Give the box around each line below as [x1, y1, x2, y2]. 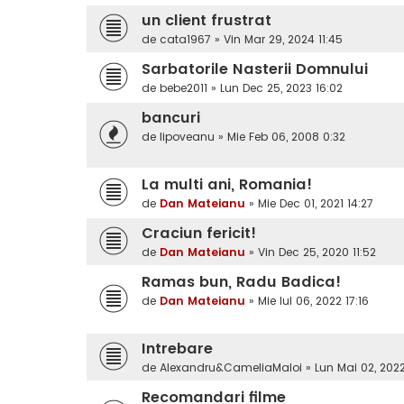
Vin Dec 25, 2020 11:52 [258, 244, 376, 261]
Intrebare [142, 338, 213, 360]
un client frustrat [142, 10, 271, 32]
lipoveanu [160, 129, 215, 145]
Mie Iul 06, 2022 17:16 [258, 293, 369, 309]
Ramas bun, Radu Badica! [142, 271, 341, 293]
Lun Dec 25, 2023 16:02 [220, 80, 343, 96]
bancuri [142, 107, 200, 129]
